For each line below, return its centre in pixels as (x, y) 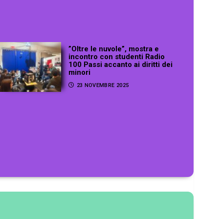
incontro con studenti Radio (117, 56)
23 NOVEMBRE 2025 (103, 85)
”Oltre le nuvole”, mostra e (114, 49)
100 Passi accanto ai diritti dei (121, 64)
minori (80, 72)
